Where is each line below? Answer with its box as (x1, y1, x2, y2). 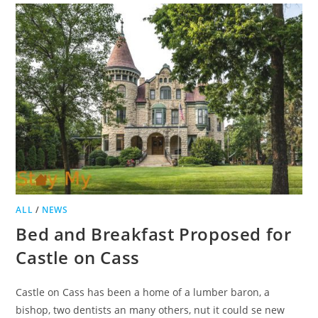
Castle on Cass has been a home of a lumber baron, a (16, 285, 270, 300)
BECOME (94, 12, 138, 26)
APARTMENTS (94, 21, 164, 35)
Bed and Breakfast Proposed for (16, 222, 292, 246)
